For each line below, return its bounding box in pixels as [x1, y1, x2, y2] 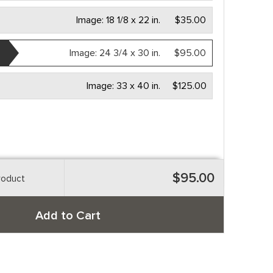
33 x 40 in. [116, 80, 161, 92]
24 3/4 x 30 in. [99, 47, 161, 59]
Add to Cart [35, 208, 101, 223]
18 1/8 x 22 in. [106, 14, 161, 26]
